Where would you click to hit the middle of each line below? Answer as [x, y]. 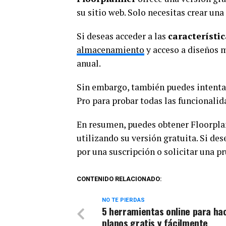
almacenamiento [110, 50]
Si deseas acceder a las [122, 36]
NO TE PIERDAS [123, 200]
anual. [89, 63]
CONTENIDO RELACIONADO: [119, 179]
